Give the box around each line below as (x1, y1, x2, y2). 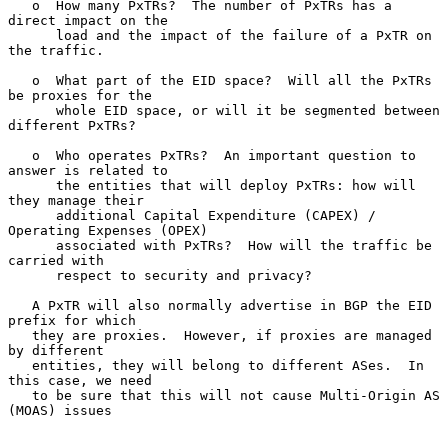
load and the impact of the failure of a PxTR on (8, 27, 56, 43)
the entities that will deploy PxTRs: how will (8, 177, 56, 193)
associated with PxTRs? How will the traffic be (8, 237, 56, 253)
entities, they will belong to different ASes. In (8, 357, 32, 373)
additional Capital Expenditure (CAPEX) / (8, 207, 56, 223)
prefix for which (8, 312, 136, 328)
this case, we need (8, 372, 152, 388)
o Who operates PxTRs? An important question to (8, 147, 32, 163)
